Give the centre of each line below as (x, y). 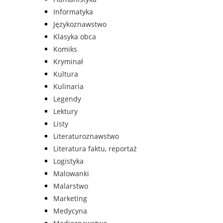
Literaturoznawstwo (86, 136)
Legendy (67, 99)
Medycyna (70, 211)
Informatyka (73, 12)
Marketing (70, 199)
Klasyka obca (75, 37)
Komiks (65, 49)
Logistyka (68, 161)
